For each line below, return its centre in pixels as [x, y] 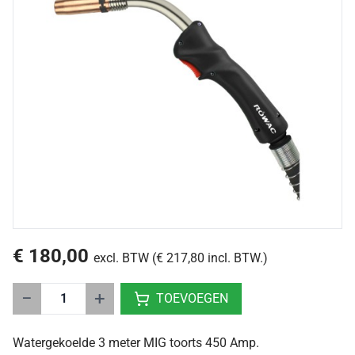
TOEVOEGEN [192, 299]
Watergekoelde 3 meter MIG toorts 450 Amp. [136, 343]
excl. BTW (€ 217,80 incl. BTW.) [181, 258]
